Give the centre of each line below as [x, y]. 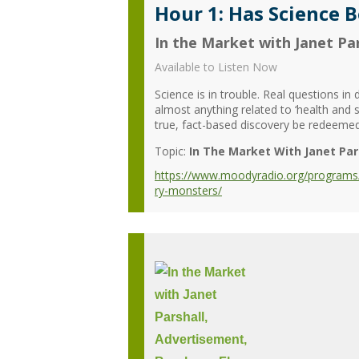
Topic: [170, 151]
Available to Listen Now [216, 67]
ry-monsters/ [188, 190]
